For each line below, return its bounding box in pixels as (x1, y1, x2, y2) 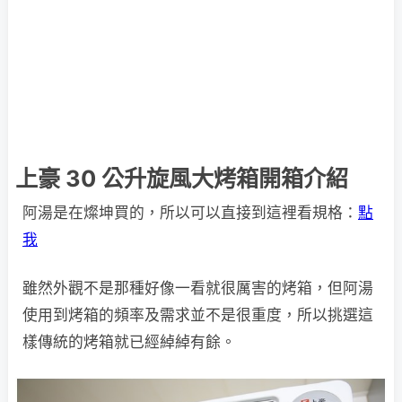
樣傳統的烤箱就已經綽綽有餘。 (22, 333, 236, 351)
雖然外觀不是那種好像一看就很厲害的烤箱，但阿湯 (22, 279, 373, 297)
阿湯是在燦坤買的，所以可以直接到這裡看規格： (22, 204, 358, 222)
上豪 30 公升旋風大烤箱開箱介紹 (15, 165, 348, 192)
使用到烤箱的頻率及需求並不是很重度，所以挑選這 (22, 306, 373, 324)
